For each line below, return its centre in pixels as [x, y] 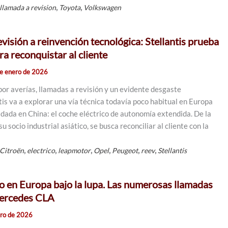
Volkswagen [103, 7]
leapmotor [75, 150]
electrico [41, 150]
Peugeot [125, 150]
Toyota [70, 7]
